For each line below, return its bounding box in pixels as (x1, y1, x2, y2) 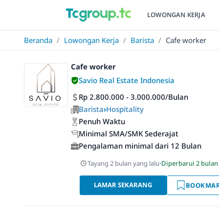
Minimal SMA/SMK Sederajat (79, 129, 178, 138)
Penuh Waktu (79, 116, 125, 126)
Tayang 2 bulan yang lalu (88, 159, 159, 168)
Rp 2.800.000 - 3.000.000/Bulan (79, 92, 188, 102)
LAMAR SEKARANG (94, 180, 153, 189)
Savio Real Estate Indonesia (79, 75, 175, 85)
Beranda (24, 35, 52, 45)
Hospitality (106, 104, 144, 114)
